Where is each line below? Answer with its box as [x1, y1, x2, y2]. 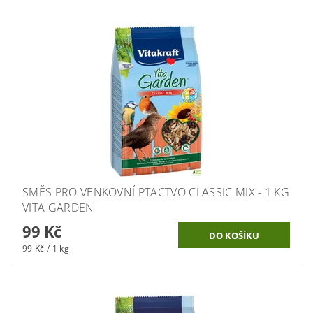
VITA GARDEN [22, 199, 94, 215]
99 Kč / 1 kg [22, 242, 69, 254]
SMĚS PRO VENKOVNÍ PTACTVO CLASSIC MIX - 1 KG [22, 184, 290, 200]
